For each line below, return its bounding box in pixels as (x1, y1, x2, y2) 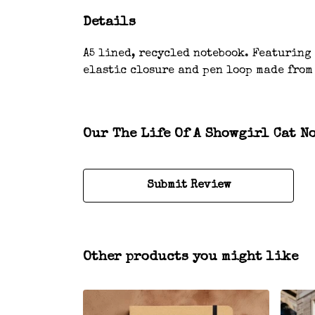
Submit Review (146, 179, 231, 191)
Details (83, 15, 136, 30)
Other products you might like (83, 250, 298, 264)
